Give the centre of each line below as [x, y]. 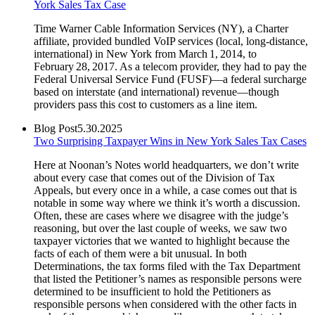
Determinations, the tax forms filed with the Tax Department [167, 266]
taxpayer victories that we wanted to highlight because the [162, 240]
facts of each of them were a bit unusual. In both [140, 253]
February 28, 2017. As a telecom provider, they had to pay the [170, 66]
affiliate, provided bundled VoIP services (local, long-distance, [171, 41]
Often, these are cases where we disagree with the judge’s [161, 215]
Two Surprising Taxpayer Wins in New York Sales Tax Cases [170, 141]
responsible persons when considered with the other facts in [165, 304]
